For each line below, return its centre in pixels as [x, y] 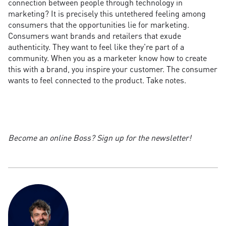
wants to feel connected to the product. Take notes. [97, 80]
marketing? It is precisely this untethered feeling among [107, 14]
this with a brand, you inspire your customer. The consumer [113, 69]
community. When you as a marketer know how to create [107, 58]
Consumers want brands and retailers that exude [95, 36]
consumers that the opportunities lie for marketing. [99, 25]
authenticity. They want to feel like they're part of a [96, 47]
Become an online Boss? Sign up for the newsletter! [100, 138]
